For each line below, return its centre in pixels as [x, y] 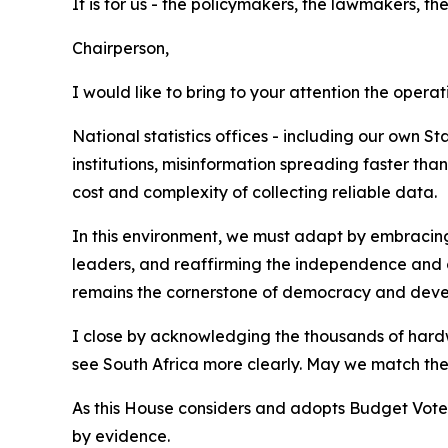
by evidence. [121, 436]
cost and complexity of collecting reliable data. [254, 192]
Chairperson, [120, 48]
